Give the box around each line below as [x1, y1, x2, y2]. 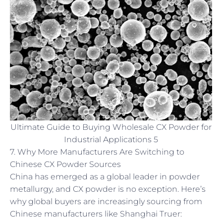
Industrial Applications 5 [64, 134, 158, 144]
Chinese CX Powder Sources [10, 159, 121, 169]
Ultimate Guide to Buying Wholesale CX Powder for [10, 122, 212, 132]
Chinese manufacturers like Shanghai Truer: [10, 209, 182, 219]
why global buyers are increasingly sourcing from [10, 196, 202, 206]
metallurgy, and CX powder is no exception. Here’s [10, 184, 206, 194]
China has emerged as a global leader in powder [10, 171, 200, 181]
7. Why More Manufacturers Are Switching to [10, 147, 184, 157]
